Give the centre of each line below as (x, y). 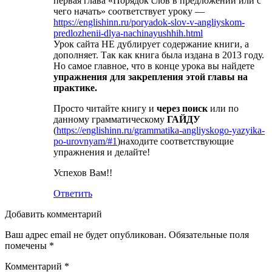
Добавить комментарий (53, 214)
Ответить (73, 193)
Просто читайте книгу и (105, 108)
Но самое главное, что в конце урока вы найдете (154, 66)
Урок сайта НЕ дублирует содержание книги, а (151, 44)
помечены (27, 245)
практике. (75, 87)
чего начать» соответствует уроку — (129, 11)
